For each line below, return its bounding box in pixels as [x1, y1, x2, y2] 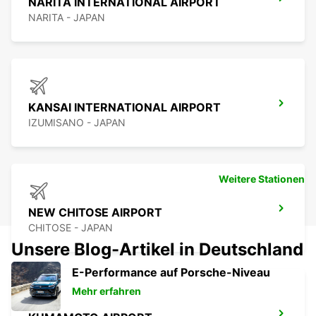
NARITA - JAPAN [28, 11, 105, 24]
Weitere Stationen [219, 173, 305, 186]
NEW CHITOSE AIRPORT [28, 205, 162, 220]
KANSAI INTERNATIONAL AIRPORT [28, 100, 221, 115]
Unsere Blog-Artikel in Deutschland [11, 239, 303, 260]
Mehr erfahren [72, 285, 141, 298]
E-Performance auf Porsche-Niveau [72, 265, 270, 280]
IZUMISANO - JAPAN [28, 116, 126, 129]
